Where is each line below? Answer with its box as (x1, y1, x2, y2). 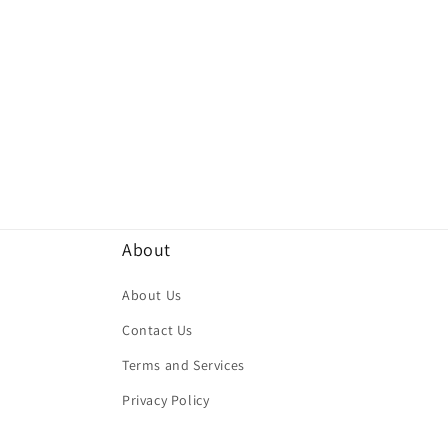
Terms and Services (122, 356, 245, 374)
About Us (122, 286, 182, 304)
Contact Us (122, 321, 193, 339)
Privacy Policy (122, 391, 210, 409)
